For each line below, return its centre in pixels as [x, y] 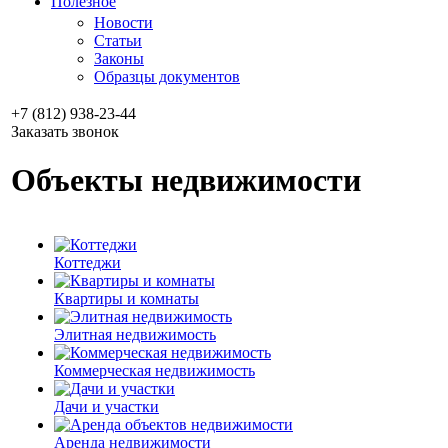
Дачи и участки [106, 406]
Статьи [118, 40]
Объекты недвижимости [186, 180]
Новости [123, 22]
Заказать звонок [65, 131]
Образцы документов [167, 76]
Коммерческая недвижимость [154, 370]
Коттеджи [87, 262]
